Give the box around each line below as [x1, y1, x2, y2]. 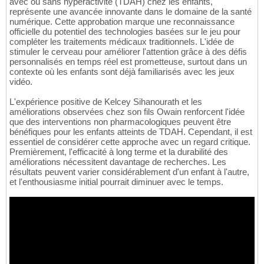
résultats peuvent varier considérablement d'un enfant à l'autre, [9, 167, 249, 177]
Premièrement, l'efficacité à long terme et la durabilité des [9, 147, 228, 157]
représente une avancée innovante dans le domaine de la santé [9, 6, 252, 17]
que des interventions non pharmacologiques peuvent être [9, 117, 231, 127]
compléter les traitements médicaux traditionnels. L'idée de [9, 37, 234, 47]
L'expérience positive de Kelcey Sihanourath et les [9, 97, 202, 107]
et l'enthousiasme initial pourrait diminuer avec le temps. [9, 177, 223, 187]
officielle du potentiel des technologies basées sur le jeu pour [9, 27, 240, 37]
